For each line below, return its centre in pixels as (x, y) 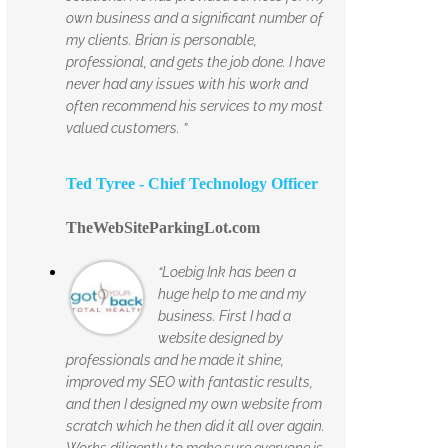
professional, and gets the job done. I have (195, 61)
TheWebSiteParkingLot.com (163, 227)
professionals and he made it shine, (175, 359)
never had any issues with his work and (187, 83)
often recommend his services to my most (194, 105)
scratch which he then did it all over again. (195, 425)
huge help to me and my (232, 293)
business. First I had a (224, 315)
